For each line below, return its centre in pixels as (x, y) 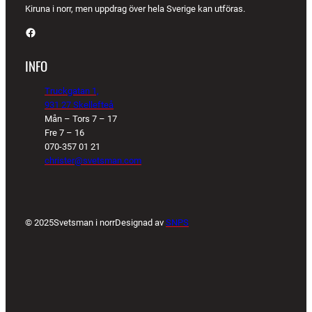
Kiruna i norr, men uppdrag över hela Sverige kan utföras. (135, 8)
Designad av (140, 223)
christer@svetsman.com (93, 161)
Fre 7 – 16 (64, 133)
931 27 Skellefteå (79, 105)
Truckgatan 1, (72, 91)
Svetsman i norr (84, 223)
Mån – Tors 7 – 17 (81, 119)
